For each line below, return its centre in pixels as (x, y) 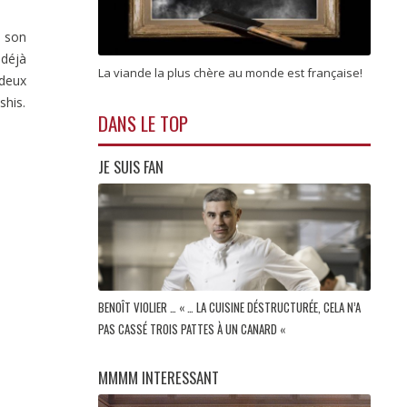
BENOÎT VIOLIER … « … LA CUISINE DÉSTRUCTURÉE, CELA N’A (229, 308)
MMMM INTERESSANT (159, 378)
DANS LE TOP (143, 123)
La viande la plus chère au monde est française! (232, 72)
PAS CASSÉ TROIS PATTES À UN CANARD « (193, 329)
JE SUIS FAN (131, 166)
